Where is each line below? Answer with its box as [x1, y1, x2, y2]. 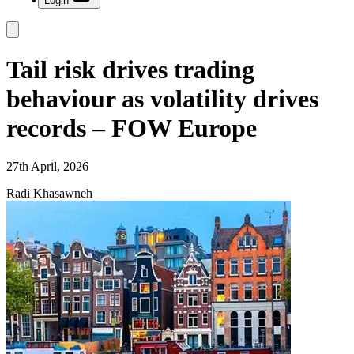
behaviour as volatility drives [6, 84, 318, 113]
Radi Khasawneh [6, 186, 92, 200]
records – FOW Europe [6, 113, 257, 142]
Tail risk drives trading [6, 55, 254, 84]
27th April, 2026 [6, 160, 88, 173]
